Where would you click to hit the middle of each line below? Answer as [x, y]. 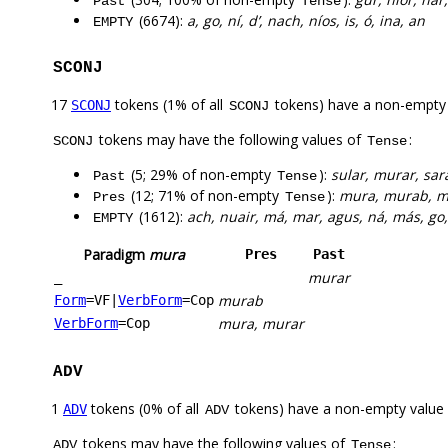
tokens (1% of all [169, 105]
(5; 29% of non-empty [201, 175]
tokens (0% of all [145, 409]
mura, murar [261, 324]
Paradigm [116, 255]
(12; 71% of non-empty [205, 196]
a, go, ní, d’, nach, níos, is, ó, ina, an [306, 21]
